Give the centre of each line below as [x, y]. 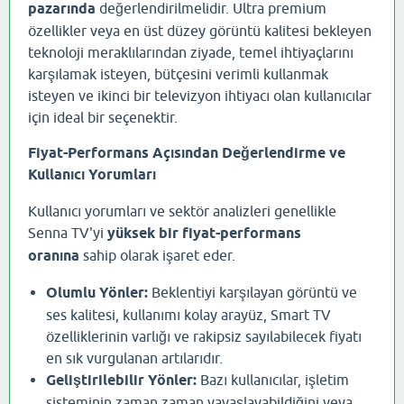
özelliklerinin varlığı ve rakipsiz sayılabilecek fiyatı [204, 337]
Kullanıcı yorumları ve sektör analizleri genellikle [182, 211]
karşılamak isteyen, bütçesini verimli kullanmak [178, 74]
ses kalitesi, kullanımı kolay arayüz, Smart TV [188, 315]
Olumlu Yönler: [97, 293]
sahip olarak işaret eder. [157, 256]
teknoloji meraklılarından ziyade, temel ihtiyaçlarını [191, 53]
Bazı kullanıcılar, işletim [273, 380]
